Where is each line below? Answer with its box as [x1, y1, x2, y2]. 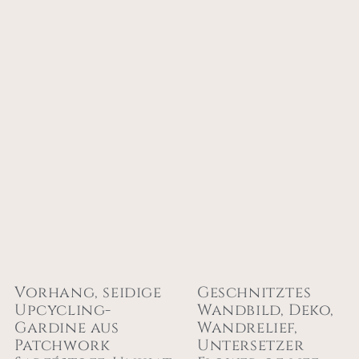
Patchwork [14, 335, 111, 357]
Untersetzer [197, 335, 305, 357]
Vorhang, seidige [14, 282, 162, 304]
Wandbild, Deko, [197, 300, 335, 321]
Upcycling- [14, 300, 111, 321]
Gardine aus [14, 317, 119, 339]
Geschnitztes [197, 282, 312, 304]
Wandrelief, [197, 317, 298, 339]
